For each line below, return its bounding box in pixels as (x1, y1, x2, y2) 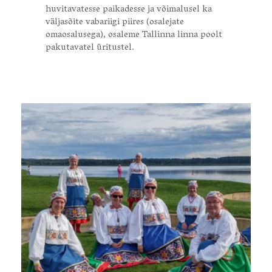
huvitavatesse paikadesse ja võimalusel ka (46, 1, 212, 18)
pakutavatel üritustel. (46, 39, 134, 56)
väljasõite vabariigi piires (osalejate (46, 14, 184, 31)
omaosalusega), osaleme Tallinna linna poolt (46, 27, 222, 44)
